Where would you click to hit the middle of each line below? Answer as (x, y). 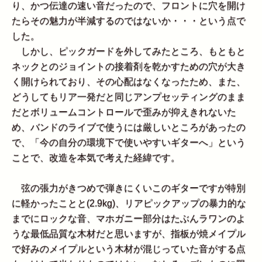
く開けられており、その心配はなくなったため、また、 (129, 82)
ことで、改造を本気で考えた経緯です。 (96, 158)
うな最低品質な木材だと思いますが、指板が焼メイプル (129, 234)
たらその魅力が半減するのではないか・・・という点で (129, 21)
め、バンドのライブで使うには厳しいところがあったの (129, 127)
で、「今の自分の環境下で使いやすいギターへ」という (129, 143)
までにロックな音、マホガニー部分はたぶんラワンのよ (129, 219)
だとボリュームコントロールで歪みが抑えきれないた (124, 112)
